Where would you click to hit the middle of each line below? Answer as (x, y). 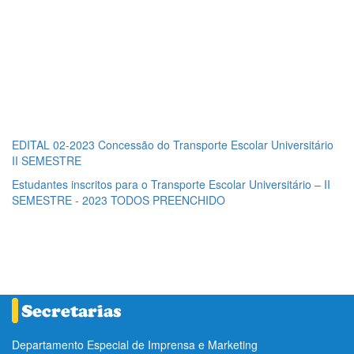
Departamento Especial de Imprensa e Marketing (135, 344)
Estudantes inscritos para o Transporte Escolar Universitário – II (171, 184)
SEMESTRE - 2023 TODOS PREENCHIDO (119, 200)
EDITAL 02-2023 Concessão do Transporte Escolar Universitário (173, 144)
